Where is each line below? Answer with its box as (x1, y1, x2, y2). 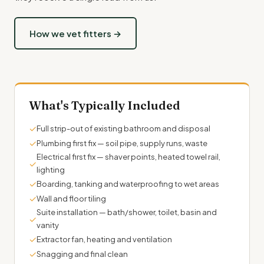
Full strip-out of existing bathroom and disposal (37, 123, 210, 133)
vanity (37, 220, 59, 230)
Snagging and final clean (37, 249, 128, 259)
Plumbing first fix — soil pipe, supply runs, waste (37, 138, 207, 148)
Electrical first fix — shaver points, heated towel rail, (37, 152, 220, 162)
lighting (37, 165, 65, 175)
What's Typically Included (29, 98, 180, 113)
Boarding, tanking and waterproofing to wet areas (37, 179, 219, 189)
